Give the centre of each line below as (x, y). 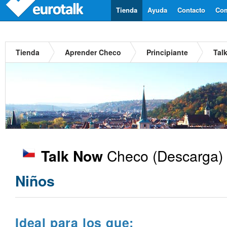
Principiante (167, 52)
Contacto (191, 10)
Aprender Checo (93, 52)
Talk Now (72, 156)
